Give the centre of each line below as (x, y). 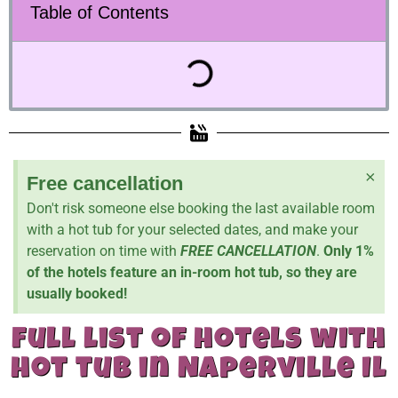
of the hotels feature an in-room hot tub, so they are (192, 272)
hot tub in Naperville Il (199, 370)
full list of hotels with (199, 341)
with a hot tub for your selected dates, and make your (192, 229)
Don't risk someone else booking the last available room (201, 208)
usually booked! (77, 293)
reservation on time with (103, 251)
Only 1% (349, 251)
